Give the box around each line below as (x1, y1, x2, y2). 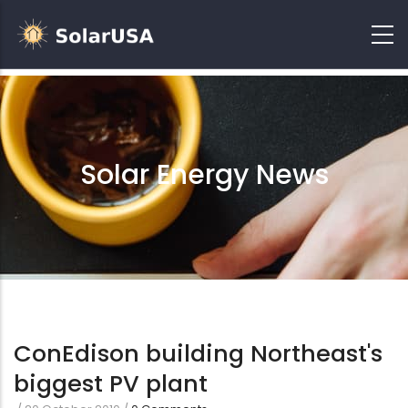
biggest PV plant (14, 367, 208, 400)
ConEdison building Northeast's (14, 337, 382, 370)
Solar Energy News (79, 156, 329, 194)
